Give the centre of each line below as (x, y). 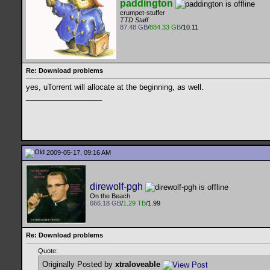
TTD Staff (134, 20)
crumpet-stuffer (143, 13)
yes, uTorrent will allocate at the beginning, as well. (115, 87)
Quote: (48, 251)
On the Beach (110, 196)
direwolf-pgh (116, 187)
